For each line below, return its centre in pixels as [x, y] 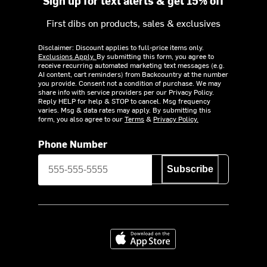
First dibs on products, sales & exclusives [133, 22]
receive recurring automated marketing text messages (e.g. [131, 65]
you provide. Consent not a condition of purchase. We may [130, 83]
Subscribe [190, 169]
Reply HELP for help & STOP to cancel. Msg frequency [124, 100]
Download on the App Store [167, 230]
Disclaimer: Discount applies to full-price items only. [121, 47]
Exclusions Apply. [67, 56]
